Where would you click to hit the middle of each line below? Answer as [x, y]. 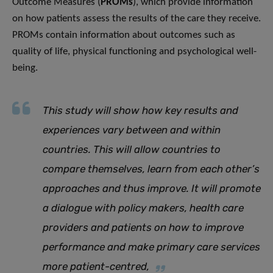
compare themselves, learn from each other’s [151, 169]
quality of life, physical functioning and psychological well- [134, 52]
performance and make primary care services [151, 247]
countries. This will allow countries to [132, 150]
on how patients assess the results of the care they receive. [136, 19]
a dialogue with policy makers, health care [143, 208]
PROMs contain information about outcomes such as [124, 35]
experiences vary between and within [132, 130]
